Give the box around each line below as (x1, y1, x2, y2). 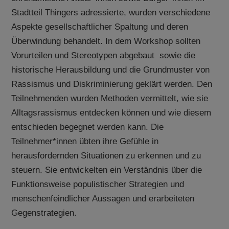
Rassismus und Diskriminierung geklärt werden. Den (11, 79, 213, 89)
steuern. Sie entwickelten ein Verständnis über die (11, 165, 202, 175)
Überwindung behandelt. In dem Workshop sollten (11, 36, 201, 47)
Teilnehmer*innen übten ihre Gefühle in (11, 136, 159, 147)
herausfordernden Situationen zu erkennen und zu (11, 151, 201, 161)
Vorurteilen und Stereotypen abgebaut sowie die (11, 51, 196, 61)
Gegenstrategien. (11, 208, 80, 218)
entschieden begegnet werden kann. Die (11, 122, 164, 132)
